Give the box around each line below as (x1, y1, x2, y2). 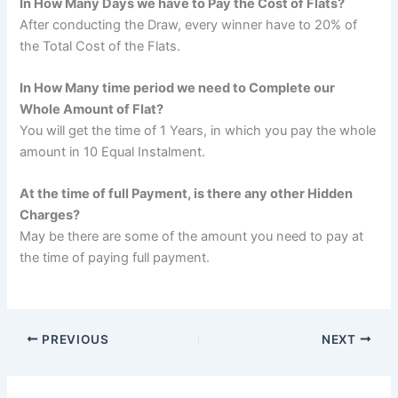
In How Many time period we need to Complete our (20, 80, 336, 97)
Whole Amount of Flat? (20, 101, 164, 118)
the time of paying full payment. (20, 250, 211, 267)
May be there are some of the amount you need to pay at (20, 228, 364, 245)
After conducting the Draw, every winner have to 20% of (20, 16, 358, 33)
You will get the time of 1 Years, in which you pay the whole (20, 123, 377, 139)
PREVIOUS (38, 331, 109, 346)
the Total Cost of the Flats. (20, 37, 181, 54)
